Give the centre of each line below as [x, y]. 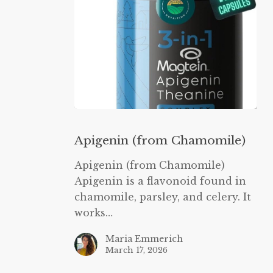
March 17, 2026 [136, 250]
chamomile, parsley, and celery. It [162, 197]
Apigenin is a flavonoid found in [160, 181]
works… [93, 212]
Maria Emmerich [144, 239]
